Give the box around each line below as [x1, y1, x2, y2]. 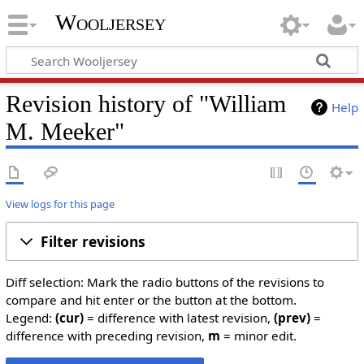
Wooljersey [54, 10, 166, 36]
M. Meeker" [5, 117, 124, 145]
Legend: [5, 310, 55, 327]
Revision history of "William [5, 89, 286, 118]
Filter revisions [40, 232, 145, 252]
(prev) [273, 310, 310, 327]
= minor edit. [219, 327, 297, 344]
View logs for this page [5, 196, 115, 211]
